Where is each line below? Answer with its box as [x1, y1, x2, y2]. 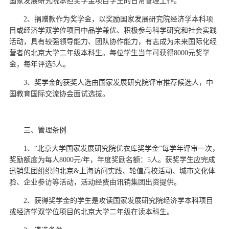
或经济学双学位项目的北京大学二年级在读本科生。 [9, 208, 174, 216]
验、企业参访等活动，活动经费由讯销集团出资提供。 [9, 178, 181, 186]
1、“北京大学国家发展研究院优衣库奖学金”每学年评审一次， [24, 144, 219, 152]
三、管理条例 [24, 126, 66, 134]
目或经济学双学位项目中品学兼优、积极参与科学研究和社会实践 [9, 26, 217, 34]
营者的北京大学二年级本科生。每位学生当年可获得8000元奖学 [9, 49, 210, 57]
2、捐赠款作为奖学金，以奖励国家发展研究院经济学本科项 [24, 15, 213, 23]
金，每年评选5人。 [9, 60, 70, 68]
